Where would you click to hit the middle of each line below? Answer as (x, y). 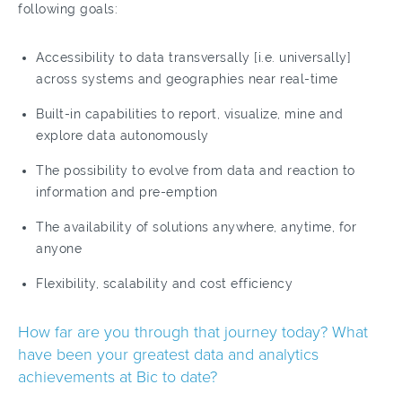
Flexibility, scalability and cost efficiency (164, 284)
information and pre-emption (127, 192)
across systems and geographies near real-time (187, 79)
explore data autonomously (122, 135)
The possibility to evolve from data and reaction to (196, 170)
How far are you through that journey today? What (193, 332)
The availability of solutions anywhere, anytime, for (196, 227)
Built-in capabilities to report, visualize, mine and (189, 114)
